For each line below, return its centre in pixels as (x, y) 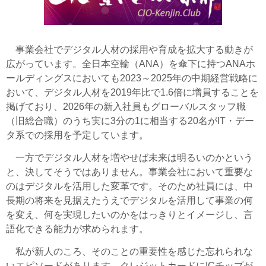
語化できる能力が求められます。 (77, 229)
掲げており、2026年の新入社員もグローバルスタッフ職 (126, 106)
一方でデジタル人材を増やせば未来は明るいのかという (129, 157)
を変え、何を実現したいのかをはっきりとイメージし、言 (129, 214)
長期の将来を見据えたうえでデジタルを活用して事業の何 (129, 200)
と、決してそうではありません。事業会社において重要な (129, 172)
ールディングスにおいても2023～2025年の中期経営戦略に (132, 78)
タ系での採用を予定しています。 (77, 135)
